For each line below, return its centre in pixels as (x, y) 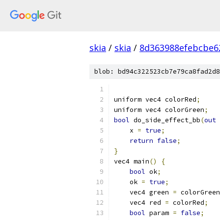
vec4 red (139, 203)
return (141, 141)
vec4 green (143, 192)
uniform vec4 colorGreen (159, 110)
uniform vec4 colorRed (155, 99)
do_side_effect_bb (165, 120)
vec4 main (132, 161)
